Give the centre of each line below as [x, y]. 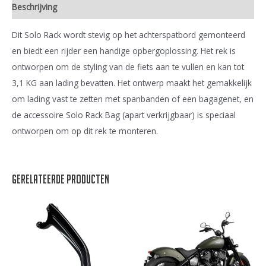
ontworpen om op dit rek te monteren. [85, 131]
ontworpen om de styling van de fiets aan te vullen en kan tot [128, 67]
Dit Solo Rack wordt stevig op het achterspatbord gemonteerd [129, 35]
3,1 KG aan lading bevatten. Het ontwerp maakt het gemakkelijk [132, 83]
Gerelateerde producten [61, 180]
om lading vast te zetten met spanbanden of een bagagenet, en [133, 99]
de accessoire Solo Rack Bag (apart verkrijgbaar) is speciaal [124, 115]
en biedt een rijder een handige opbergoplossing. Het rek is [124, 51]
